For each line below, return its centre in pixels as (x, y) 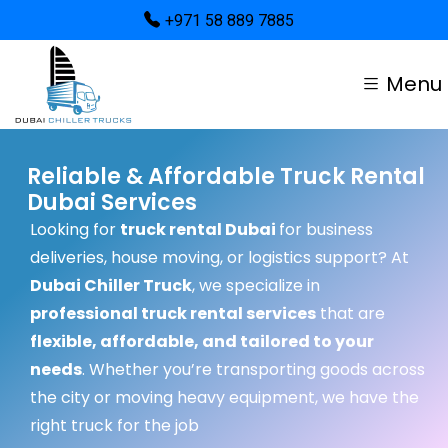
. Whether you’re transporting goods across (253, 369)
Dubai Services (112, 202)
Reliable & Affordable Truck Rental (226, 176)
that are (350, 313)
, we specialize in (256, 285)
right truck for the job (114, 425)
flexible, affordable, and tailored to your (202, 341)
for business (326, 229)
